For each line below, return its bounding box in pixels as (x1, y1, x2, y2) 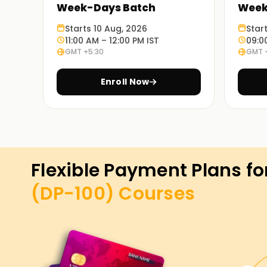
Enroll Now (100, 76, 150, 88)
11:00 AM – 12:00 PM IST (65, 35, 159, 46)
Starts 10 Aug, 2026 (65, 23, 147, 35)
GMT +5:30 (65, 46, 104, 57)
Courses (114, 181, 195, 206)
